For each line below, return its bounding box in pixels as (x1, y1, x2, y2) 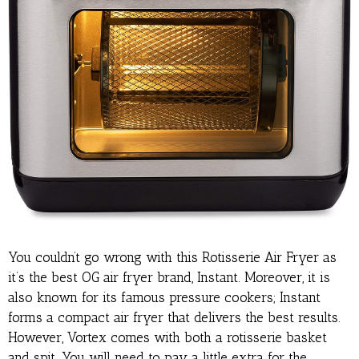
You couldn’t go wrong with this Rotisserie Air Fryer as (8, 248, 337, 265)
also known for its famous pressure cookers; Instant (8, 288, 321, 305)
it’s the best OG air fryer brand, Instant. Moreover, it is (8, 268, 330, 285)
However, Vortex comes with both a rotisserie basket (8, 329, 327, 345)
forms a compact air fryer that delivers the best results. (8, 309, 341, 325)
